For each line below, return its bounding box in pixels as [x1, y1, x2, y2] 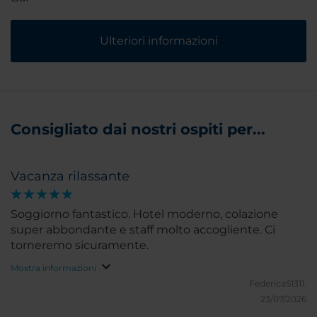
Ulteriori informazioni [99, 33, 218, 47]
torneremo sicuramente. [11, 238, 149, 252]
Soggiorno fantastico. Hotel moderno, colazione [11, 207, 278, 221]
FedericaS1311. [249, 277, 306, 289]
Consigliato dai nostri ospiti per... [11, 120, 265, 138]
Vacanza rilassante [11, 168, 129, 184]
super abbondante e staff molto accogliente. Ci [11, 222, 275, 236]
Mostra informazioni [11, 262, 96, 273]
